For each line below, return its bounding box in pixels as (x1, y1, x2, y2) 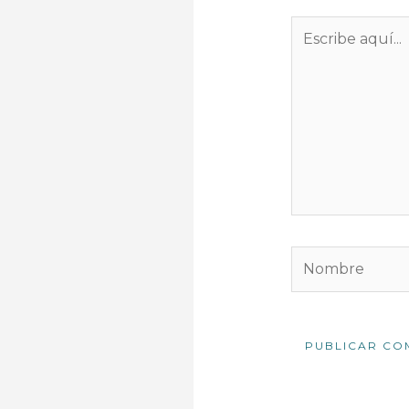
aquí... (289, 38, 332, 57)
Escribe (289, 16, 343, 35)
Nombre (289, 246, 351, 265)
